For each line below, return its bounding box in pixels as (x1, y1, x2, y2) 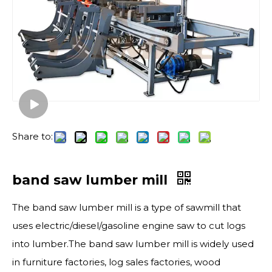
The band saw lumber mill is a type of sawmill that (12, 202, 241, 213)
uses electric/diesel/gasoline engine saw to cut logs (12, 220, 245, 231)
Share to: (12, 131, 53, 142)
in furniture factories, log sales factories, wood (12, 256, 220, 268)
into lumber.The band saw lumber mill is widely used (12, 238, 254, 250)
